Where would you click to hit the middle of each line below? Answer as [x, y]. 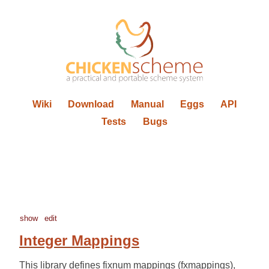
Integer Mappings [79, 240]
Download [91, 104]
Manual [147, 104]
